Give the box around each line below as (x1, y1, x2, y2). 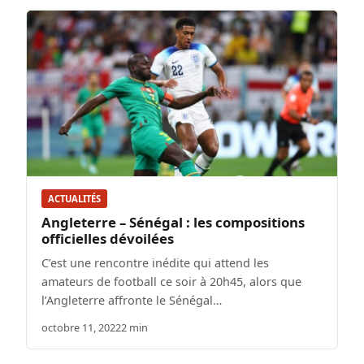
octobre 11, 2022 (41, 320, 121, 336)
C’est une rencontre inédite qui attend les (41, 255, 269, 271)
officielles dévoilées (41, 229, 174, 249)
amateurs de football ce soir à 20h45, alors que (41, 274, 301, 290)
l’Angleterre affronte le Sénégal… (41, 292, 222, 309)
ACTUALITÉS (48, 193, 101, 206)
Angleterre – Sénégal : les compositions (41, 213, 305, 232)
